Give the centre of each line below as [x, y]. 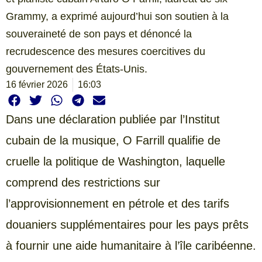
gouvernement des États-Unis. [77, 69]
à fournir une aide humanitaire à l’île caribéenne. [131, 246]
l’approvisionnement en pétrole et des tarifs [118, 204]
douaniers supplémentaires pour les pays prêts [127, 225]
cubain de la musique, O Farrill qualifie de [113, 141]
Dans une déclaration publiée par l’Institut [113, 120]
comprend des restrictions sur [83, 183]
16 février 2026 [37, 84]
